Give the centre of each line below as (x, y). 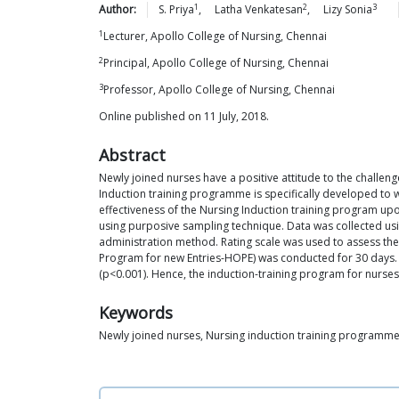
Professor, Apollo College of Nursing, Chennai (219, 90)
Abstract (132, 155)
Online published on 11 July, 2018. (184, 116)
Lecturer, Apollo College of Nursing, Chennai (215, 36)
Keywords (136, 313)
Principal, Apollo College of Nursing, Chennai (216, 63)
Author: (118, 9)
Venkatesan (274, 9)
